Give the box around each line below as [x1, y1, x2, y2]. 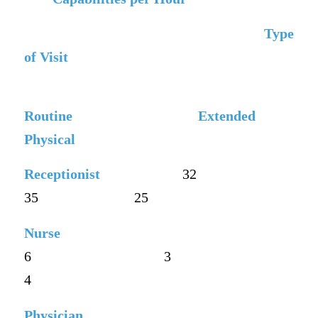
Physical [23, 131, 75, 147]
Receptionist [23, 167, 100, 182]
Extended [197, 108, 256, 124]
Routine [23, 108, 72, 124]
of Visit [23, 50, 68, 65]
